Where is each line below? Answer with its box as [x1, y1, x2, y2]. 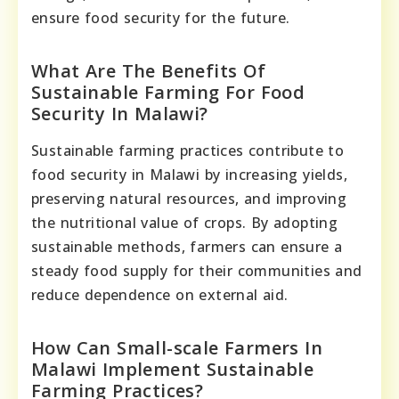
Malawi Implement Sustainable [31, 357, 314, 382]
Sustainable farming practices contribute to [31, 141, 345, 161]
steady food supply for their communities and [31, 261, 362, 281]
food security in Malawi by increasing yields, [31, 165, 347, 185]
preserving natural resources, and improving [31, 189, 347, 209]
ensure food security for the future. [31, 8, 290, 28]
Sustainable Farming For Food [31, 80, 305, 105]
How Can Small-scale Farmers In [31, 336, 322, 361]
